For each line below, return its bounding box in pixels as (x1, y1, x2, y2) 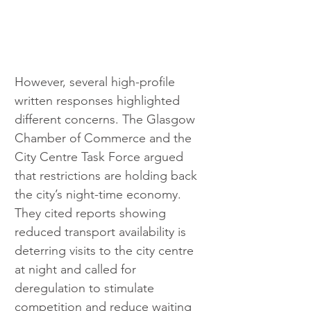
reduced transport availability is (15, 224, 190, 240)
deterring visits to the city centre (15, 243, 197, 259)
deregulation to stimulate (15, 280, 158, 296)
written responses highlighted (15, 93, 183, 109)
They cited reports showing (15, 205, 169, 221)
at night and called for (15, 262, 140, 278)
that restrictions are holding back (15, 168, 201, 184)
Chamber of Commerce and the (15, 131, 195, 146)
